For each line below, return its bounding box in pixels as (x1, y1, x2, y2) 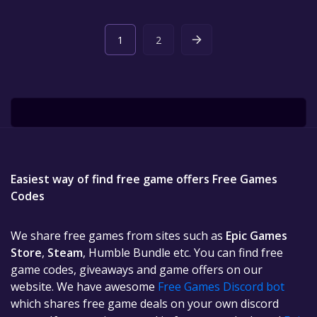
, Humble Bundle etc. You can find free (83, 245, 283, 260)
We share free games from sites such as (11, 228, 226, 243)
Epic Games (226, 228, 287, 243)
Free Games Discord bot (158, 279, 284, 294)
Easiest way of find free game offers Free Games (11, 171, 277, 187)
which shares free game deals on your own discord (11, 296, 279, 311)
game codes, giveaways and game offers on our (11, 262, 263, 277)
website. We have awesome (11, 279, 158, 294)
